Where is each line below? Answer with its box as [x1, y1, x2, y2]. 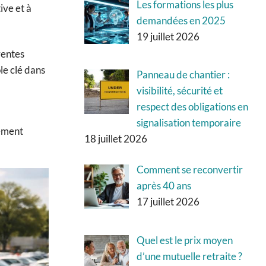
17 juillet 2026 [136, 195, 199, 208]
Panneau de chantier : [136, 68, 230, 81]
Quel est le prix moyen [136, 233, 233, 246]
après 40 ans [136, 179, 191, 192]
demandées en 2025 [136, 14, 226, 27]
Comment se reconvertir [136, 163, 243, 176]
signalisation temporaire [136, 116, 241, 129]
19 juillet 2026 [136, 30, 199, 43]
